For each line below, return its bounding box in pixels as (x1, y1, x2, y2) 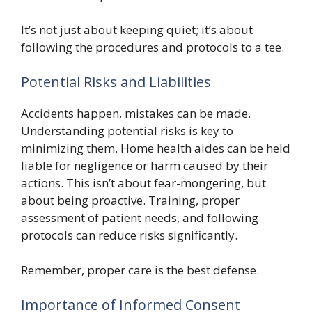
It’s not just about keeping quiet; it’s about (21, 22, 253, 38)
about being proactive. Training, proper (21, 192, 240, 208)
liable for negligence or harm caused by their (21, 157, 268, 173)
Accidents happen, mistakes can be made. (21, 104, 251, 121)
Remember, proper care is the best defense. (21, 262, 259, 278)
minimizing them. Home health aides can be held (21, 139, 290, 156)
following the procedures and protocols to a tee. (21, 39, 284, 55)
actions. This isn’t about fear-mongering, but (21, 174, 266, 191)
